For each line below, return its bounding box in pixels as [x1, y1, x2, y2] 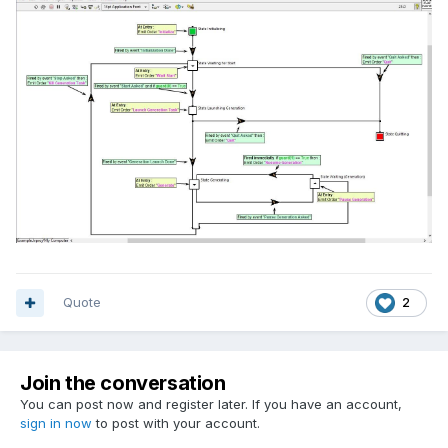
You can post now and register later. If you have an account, [20, 396, 402, 413]
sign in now [20, 415, 92, 432]
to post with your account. [92, 415, 260, 432]
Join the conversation [20, 371, 226, 396]
